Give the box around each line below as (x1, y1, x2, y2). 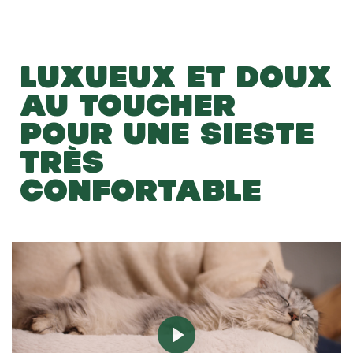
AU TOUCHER (20, 87, 236, 122)
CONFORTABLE (20, 172, 262, 207)
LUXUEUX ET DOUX (20, 58, 332, 94)
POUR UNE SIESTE (20, 115, 314, 150)
